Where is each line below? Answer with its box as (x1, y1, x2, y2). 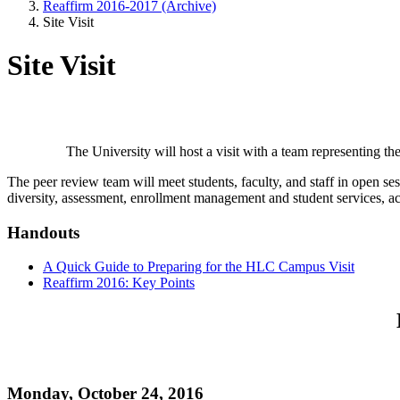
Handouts (7, 222, 79, 242)
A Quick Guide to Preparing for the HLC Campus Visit (43, 259, 354, 275)
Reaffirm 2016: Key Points (43, 275, 195, 291)
